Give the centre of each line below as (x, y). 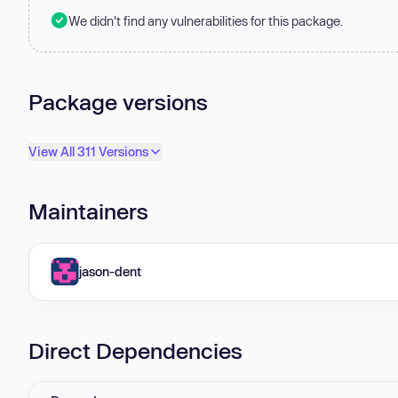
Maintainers (88, 211)
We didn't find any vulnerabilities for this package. (206, 20)
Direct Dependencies (135, 350)
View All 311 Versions (88, 152)
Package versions (118, 101)
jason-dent (110, 271)
